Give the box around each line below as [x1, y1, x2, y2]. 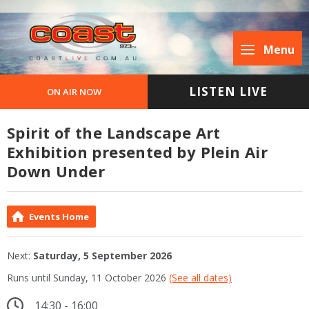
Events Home [29, 210, 89, 223]
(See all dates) [169, 271, 232, 285]
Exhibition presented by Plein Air [7, 141, 268, 163]
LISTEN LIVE [189, 83, 268, 100]
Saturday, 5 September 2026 [33, 249, 172, 263]
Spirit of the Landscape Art [7, 122, 221, 143]
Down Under [7, 161, 105, 182]
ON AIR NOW [46, 85, 101, 98]
